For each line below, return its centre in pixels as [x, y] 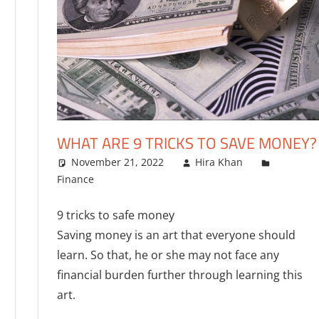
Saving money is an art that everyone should [176, 235]
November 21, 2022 [117, 162]
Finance [75, 179]
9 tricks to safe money [115, 215]
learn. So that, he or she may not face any [168, 255]
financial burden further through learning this [179, 274]
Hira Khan [219, 162]
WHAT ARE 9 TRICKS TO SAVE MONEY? [187, 143]
